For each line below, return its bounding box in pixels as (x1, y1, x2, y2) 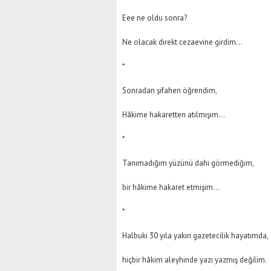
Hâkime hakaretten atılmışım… (122, 109, 225, 120)
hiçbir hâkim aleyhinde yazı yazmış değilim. (122, 255, 267, 265)
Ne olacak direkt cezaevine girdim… (122, 37, 243, 47)
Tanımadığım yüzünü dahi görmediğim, (122, 158, 254, 168)
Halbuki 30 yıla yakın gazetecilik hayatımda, (122, 230, 269, 241)
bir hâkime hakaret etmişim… (122, 182, 220, 192)
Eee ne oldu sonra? (122, 13, 187, 23)
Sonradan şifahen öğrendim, (122, 85, 217, 96)
